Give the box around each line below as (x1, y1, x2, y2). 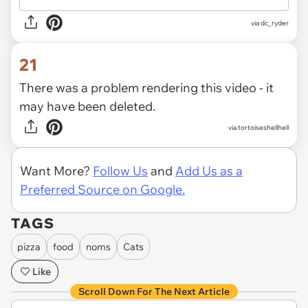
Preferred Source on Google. (20, 181, 185, 198)
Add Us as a (175, 163, 243, 179)
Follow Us (93, 163, 148, 179)
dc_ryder (261, 18, 289, 27)
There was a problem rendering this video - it (19, 80, 274, 96)
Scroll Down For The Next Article (78, 285, 230, 298)
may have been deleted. (19, 98, 155, 115)
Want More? (20, 163, 93, 179)
